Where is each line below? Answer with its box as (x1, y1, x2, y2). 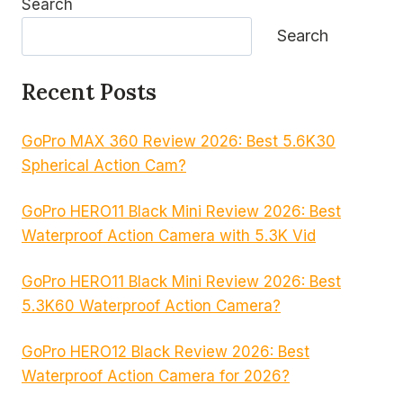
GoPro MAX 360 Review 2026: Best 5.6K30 (22, 131, 336, 150)
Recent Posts (22, 78, 157, 107)
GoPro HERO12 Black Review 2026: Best (22, 342, 309, 361)
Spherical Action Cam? (22, 156, 186, 175)
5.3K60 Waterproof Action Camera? (22, 296, 281, 315)
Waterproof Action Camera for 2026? (22, 366, 290, 385)
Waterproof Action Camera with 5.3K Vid (22, 226, 316, 245)
